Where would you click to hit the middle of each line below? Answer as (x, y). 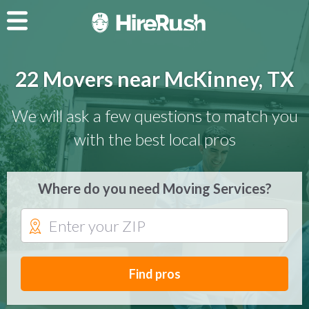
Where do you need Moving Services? (154, 188)
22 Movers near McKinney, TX (154, 79)
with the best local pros (154, 139)
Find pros (154, 274)
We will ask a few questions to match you (154, 116)
